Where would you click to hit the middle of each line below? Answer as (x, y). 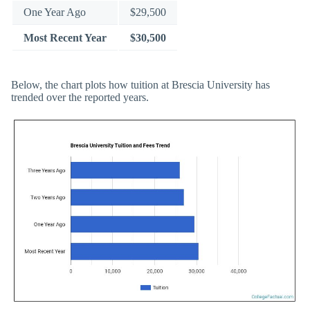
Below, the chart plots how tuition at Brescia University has (140, 84)
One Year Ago (55, 12)
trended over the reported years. (80, 97)
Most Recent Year (65, 38)
